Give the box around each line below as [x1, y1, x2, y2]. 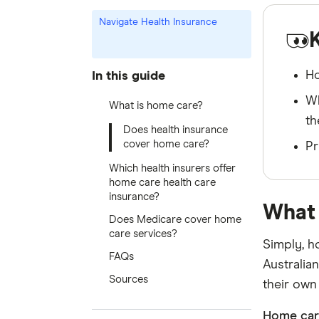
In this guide [91, 69, 165, 83]
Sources [108, 274, 148, 285]
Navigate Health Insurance [98, 17, 217, 27]
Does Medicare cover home [108, 214, 241, 225]
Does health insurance [122, 125, 228, 135]
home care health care [108, 177, 216, 188]
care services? [108, 229, 177, 239]
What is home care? [108, 100, 203, 111]
